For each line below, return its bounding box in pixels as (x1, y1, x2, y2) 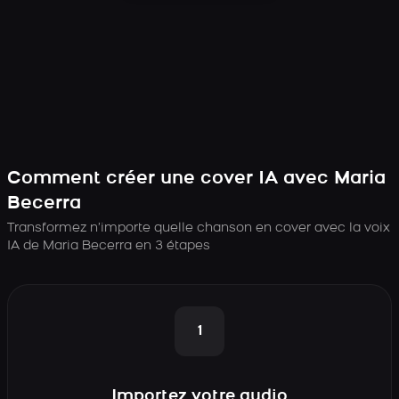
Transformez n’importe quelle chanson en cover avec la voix (7, 222, 390, 235)
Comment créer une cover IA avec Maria (7, 170, 386, 188)
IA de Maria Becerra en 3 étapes (7, 240, 210, 253)
